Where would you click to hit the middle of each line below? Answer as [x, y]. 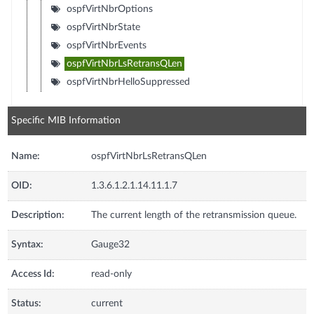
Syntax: [28, 244]
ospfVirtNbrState [103, 27]
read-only [112, 274]
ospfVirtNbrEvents [106, 45]
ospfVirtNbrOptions [109, 9]
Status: [27, 303]
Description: [38, 215]
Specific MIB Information [66, 120]
